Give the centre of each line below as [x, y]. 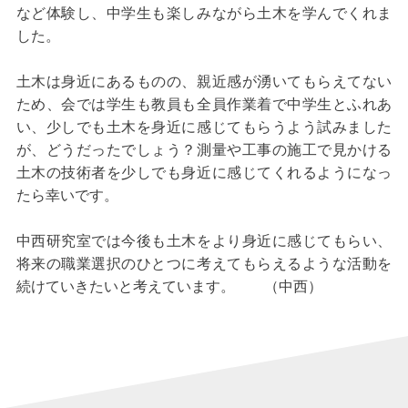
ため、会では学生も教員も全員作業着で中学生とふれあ [204, 106]
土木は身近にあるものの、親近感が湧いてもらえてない [204, 83]
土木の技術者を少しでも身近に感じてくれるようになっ [204, 174]
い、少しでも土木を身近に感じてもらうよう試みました [204, 129]
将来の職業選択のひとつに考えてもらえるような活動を [204, 265]
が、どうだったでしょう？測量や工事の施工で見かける [204, 152]
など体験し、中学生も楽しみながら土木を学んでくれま [204, 15]
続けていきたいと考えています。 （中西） [169, 288]
